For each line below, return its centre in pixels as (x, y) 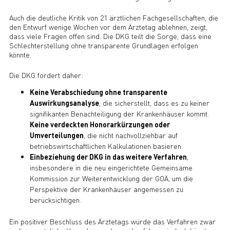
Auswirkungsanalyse (64, 102)
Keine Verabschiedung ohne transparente (98, 92)
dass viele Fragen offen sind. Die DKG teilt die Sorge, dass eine (110, 36)
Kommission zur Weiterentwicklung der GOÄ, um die (111, 178)
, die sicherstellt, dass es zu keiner (154, 102)
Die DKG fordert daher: (46, 75)
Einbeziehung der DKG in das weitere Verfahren (108, 156)
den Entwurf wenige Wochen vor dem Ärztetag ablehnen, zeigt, (108, 27)
